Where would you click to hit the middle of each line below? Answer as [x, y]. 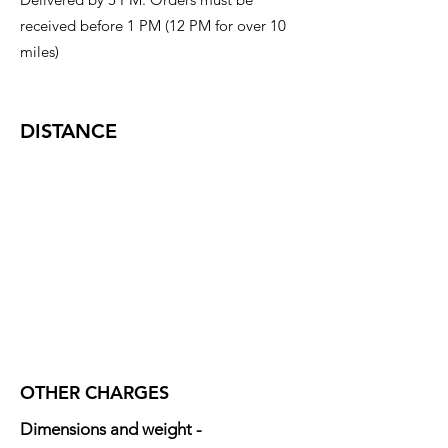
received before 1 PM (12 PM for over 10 [153, 25]
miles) [39, 51]
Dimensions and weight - [111, 429]
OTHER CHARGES [97, 392]
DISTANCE [68, 131]
